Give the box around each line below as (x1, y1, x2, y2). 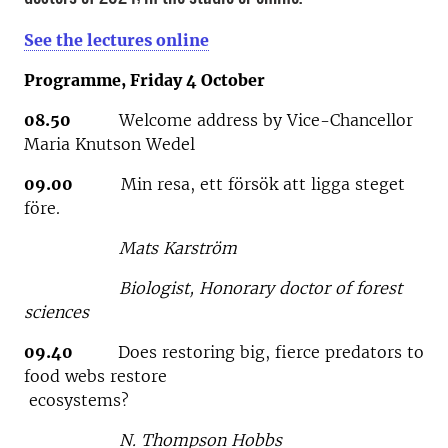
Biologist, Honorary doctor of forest (24, 278, 402, 298)
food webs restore (24, 366, 392, 386)
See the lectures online (24, 30, 209, 50)
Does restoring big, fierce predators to (73, 342, 424, 362)
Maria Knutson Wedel (24, 134, 195, 154)
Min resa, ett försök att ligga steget (81, 174, 405, 194)
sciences (24, 302, 89, 322)
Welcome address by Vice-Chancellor (79, 110, 413, 130)
